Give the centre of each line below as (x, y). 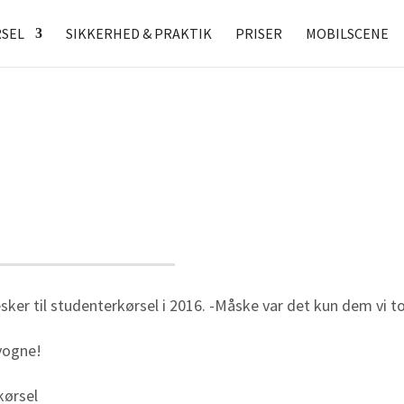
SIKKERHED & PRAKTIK (138, 33)
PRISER (258, 33)
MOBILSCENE (347, 33)
